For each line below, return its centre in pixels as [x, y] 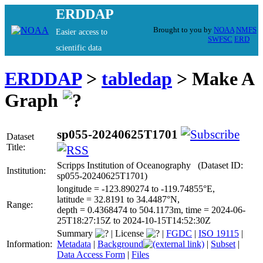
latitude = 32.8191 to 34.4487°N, [118, 199]
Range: [21, 204]
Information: [31, 244]
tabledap [137, 79]
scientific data [79, 48]
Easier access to [82, 32]
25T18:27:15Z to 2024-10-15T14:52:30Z [134, 220]
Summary [76, 233]
